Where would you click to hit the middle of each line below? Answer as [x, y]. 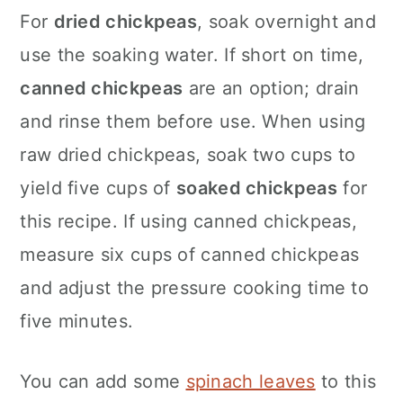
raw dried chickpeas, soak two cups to [188, 155]
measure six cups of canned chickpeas [190, 255]
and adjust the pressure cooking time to [195, 288]
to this [346, 382]
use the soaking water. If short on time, [192, 55]
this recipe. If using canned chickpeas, [189, 222]
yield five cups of [99, 188]
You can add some [103, 382]
